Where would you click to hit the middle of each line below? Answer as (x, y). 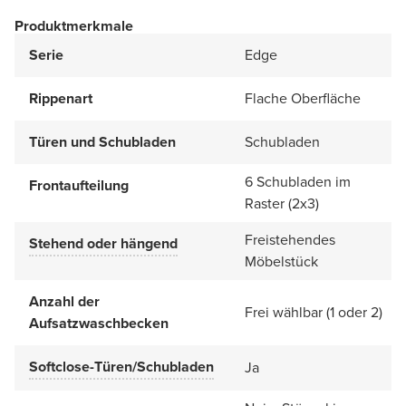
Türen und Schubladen (102, 141)
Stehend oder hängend (103, 243)
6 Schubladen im (298, 181)
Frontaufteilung (79, 185)
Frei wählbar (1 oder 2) (314, 312)
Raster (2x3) (282, 203)
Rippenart (61, 98)
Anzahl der (64, 301)
